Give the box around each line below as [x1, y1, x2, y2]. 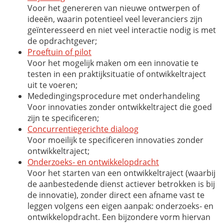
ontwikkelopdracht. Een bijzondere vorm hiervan [27, 211, 210, 222]
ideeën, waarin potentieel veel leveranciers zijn [27, 13, 202, 24]
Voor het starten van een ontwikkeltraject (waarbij [27, 167, 215, 178]
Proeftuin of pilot [27, 46, 91, 57]
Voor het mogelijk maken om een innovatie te [27, 57, 198, 68]
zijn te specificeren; [27, 112, 99, 123]
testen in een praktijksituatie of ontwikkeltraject [27, 68, 206, 79]
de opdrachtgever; [27, 35, 97, 46]
